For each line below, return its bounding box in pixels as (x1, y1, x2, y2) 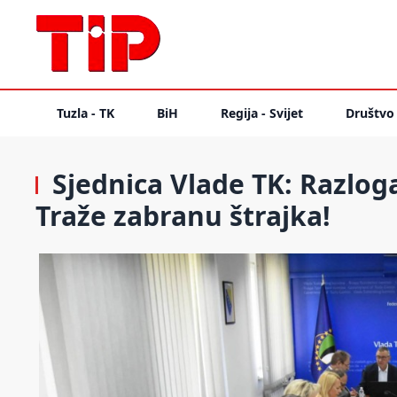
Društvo (346, 105, 394, 121)
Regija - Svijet (221, 105, 303, 121)
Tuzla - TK (57, 105, 114, 121)
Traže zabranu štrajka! (35, 198, 331, 234)
